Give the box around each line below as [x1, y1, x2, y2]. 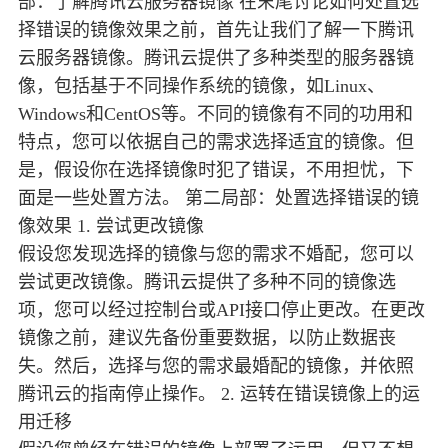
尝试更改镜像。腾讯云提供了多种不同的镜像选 [18, 272, 396, 293]
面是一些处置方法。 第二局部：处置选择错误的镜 [18, 188, 419, 209]
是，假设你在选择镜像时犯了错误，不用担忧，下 [18, 160, 414, 181]
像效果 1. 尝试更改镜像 [18, 216, 204, 237]
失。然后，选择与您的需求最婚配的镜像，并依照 [18, 356, 414, 377]
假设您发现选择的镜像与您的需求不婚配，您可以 [18, 244, 414, 265]
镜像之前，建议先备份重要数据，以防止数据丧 [18, 328, 396, 349]
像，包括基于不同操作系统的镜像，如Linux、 [18, 76, 385, 97]
